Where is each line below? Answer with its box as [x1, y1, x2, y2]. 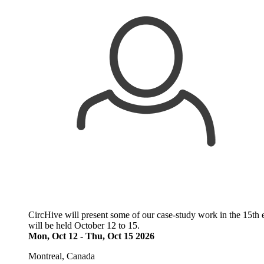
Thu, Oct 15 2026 [85, 231, 154, 242]
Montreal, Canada [28, 251, 95, 262]
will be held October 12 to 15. [28, 220, 140, 231]
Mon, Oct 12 [28, 231, 78, 242]
